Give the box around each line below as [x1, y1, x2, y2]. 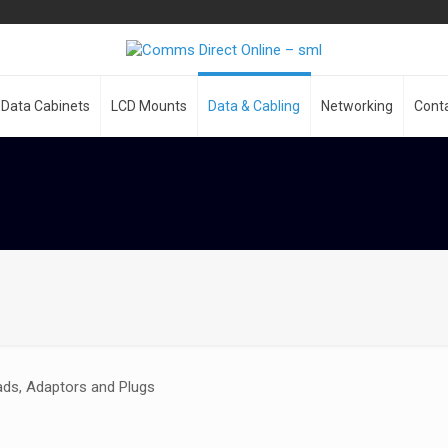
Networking [321, 98, 393, 115]
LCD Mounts [111, 98, 187, 115]
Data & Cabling [208, 98, 300, 115]
